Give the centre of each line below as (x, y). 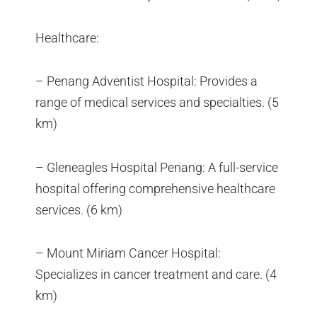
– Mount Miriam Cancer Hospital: (128, 253)
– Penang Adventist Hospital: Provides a (146, 81)
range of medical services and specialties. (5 (157, 103)
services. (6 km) (79, 209)
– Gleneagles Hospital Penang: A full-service (157, 167)
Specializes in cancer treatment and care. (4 (156, 275)
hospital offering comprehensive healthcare (155, 188)
